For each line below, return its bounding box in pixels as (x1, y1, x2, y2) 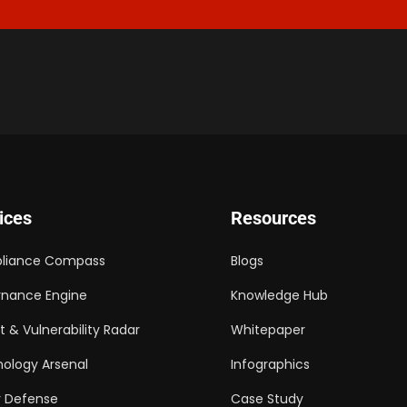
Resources (231, 207, 316, 230)
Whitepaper (231, 321, 305, 340)
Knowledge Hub (231, 286, 328, 305)
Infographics (231, 355, 310, 374)
